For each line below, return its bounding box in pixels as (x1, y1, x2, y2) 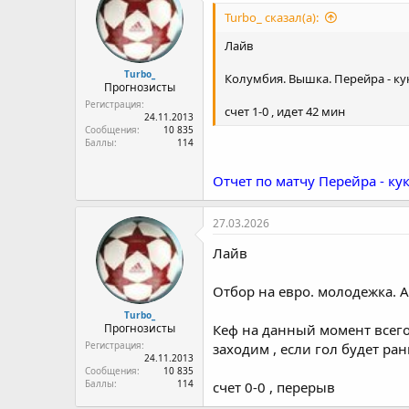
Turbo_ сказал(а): (225, 9, 319, 26)
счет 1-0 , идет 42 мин (225, 103, 345, 120)
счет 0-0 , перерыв (213, 377, 335, 396)
